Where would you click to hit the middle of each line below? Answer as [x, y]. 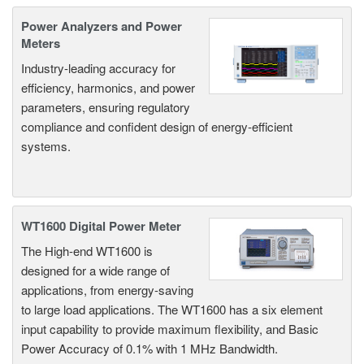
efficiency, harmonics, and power [108, 88]
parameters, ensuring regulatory [106, 107]
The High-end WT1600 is [87, 250]
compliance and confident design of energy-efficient [157, 127]
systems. [46, 146]
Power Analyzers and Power [102, 26]
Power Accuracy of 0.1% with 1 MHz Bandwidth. [149, 348]
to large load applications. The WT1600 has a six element [172, 309]
